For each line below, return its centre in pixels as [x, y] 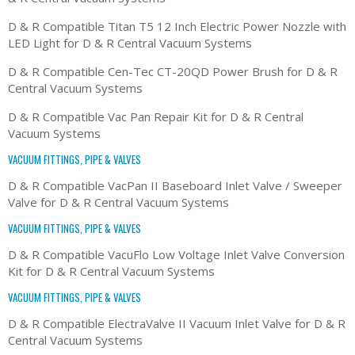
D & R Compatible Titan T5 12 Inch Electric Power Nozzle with [177, 26]
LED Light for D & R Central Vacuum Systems [130, 42]
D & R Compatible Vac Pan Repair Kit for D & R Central [156, 116]
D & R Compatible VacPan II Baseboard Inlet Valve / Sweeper [175, 185]
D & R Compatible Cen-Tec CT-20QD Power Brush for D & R [173, 71]
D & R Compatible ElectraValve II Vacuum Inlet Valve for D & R [177, 323]
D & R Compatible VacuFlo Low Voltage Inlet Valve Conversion [176, 254]
